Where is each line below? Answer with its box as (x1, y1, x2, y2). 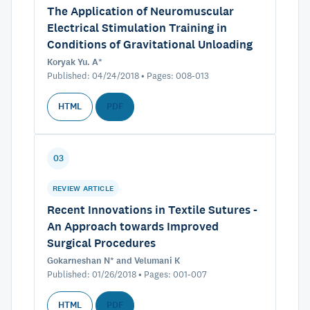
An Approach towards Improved (47, 219, 219, 234)
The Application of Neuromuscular (47, 3, 234, 19)
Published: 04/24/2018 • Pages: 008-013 (47, 70, 209, 81)
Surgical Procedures (47, 235, 156, 250)
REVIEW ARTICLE (53, 183, 114, 193)
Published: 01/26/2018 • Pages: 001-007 (47, 268, 207, 280)
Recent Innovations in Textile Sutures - (47, 202, 257, 217)
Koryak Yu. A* (47, 56, 102, 69)
